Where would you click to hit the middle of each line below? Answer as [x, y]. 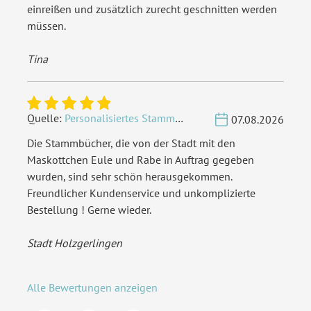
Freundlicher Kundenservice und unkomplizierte [141, 193]
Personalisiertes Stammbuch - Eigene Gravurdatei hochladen [120, 118]
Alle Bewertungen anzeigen [92, 287]
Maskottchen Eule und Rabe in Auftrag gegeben [141, 160]
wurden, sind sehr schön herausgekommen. [129, 176]
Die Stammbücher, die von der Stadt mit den [131, 143]
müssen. [47, 26]
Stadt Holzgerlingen [75, 243]
